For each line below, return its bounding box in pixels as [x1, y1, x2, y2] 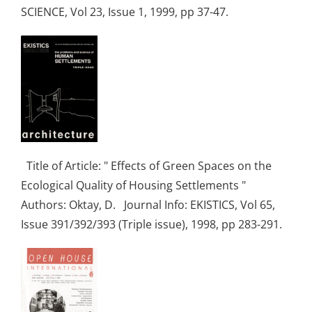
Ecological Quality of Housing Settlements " [21, 177, 251, 193]
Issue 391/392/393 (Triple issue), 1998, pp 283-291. [21, 216, 288, 232]
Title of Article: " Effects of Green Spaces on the [21, 157, 272, 173]
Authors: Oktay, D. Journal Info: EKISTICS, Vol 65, [21, 196, 275, 212]
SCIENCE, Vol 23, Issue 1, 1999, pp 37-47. [21, 3, 234, 19]
